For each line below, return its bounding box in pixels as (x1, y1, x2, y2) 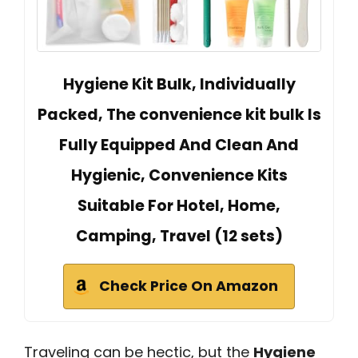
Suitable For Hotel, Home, (78, 195, 280, 217)
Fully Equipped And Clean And (59, 134, 299, 157)
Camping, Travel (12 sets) (75, 225, 283, 248)
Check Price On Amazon (99, 276, 278, 296)
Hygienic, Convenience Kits (70, 165, 288, 187)
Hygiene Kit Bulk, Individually (62, 74, 296, 96)
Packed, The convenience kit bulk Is (37, 104, 321, 126)
